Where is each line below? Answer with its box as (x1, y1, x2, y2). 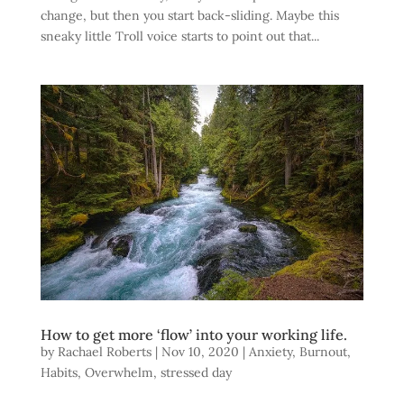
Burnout (298, 344, 347, 361)
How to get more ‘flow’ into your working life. (40, 326, 347, 344)
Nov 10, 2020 (161, 344, 239, 361)
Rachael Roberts (57, 344, 151, 361)
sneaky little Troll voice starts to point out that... (40, 28, 319, 45)
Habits (40, 364, 78, 381)
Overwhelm (84, 364, 153, 381)
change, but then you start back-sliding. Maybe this (40, 7, 339, 24)
